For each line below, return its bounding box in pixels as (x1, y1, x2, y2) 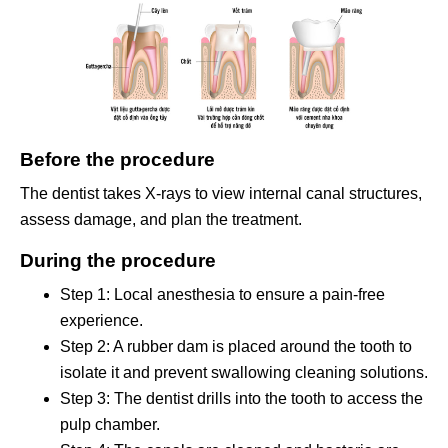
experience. (60, 312, 143, 330)
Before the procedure (20, 148, 215, 170)
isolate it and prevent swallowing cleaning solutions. (60, 364, 428, 382)
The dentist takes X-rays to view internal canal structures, (20, 184, 422, 202)
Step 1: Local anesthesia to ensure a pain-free (60, 286, 385, 304)
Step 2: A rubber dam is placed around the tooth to (60, 338, 412, 356)
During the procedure (20, 249, 216, 271)
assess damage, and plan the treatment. (20, 210, 302, 228)
